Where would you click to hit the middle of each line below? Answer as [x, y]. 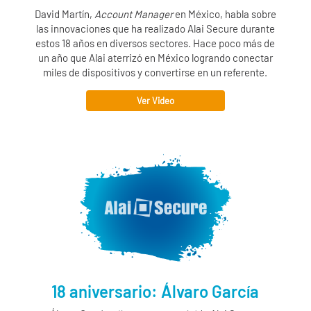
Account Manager [133, 14]
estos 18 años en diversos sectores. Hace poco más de [155, 43]
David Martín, [64, 14]
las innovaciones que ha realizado [111, 28]
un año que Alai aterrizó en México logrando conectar [155, 57]
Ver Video [155, 100]
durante [256, 28]
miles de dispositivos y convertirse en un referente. [155, 72]
